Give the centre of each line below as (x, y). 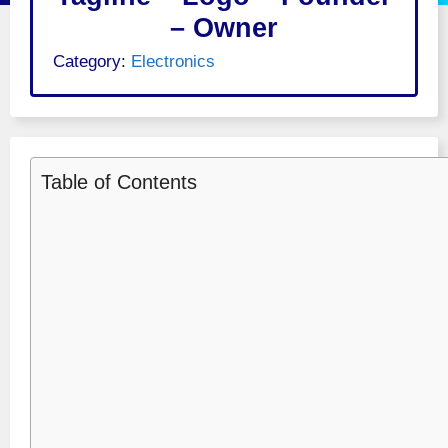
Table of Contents (119, 182)
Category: (92, 61)
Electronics (173, 61)
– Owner (224, 28)
